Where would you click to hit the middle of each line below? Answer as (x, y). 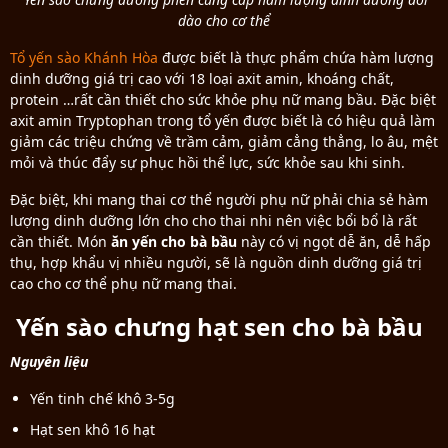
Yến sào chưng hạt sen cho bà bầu (216, 327)
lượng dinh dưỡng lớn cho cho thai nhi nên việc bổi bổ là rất (213, 221)
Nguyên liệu (49, 362)
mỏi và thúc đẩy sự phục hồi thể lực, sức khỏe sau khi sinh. (207, 163)
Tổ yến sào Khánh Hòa (84, 58)
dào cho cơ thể (224, 21)
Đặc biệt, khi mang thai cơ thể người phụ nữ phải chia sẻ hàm (219, 200)
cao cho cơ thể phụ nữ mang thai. (123, 284)
